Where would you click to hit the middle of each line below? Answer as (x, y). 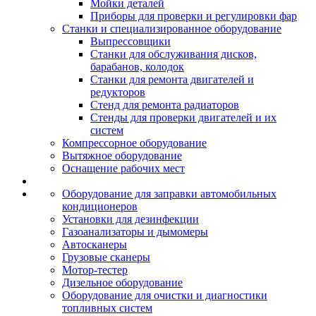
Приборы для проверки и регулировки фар (194, 16)
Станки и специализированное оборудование (172, 29)
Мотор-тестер (95, 270)
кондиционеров (100, 206)
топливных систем (107, 308)
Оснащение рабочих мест (123, 168)
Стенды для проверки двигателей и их (183, 117)
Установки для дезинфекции (130, 219)
